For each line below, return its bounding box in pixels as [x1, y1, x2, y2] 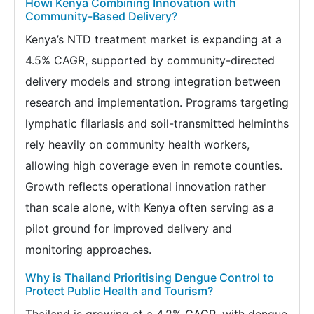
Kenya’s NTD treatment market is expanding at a [25, 32, 282, 47]
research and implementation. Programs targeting [25, 95, 289, 110]
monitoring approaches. [25, 243, 151, 257]
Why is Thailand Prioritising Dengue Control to [25, 271, 274, 285]
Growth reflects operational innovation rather [25, 179, 266, 194]
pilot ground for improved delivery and [25, 221, 232, 236]
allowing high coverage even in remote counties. [25, 158, 282, 173]
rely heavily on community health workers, [25, 137, 250, 152]
